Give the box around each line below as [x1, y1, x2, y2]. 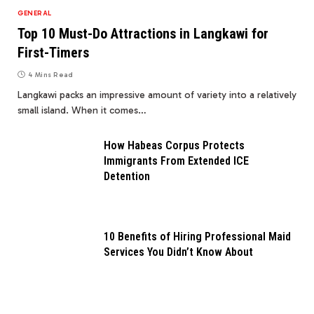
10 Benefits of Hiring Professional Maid [104, 230, 291, 244]
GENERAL [18, 9, 52, 18]
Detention [104, 170, 150, 184]
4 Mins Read [28, 71, 74, 80]
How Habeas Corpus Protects [104, 139, 245, 153]
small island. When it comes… [18, 104, 146, 117]
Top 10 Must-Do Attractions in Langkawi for [18, 25, 268, 43]
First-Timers [18, 44, 89, 62]
